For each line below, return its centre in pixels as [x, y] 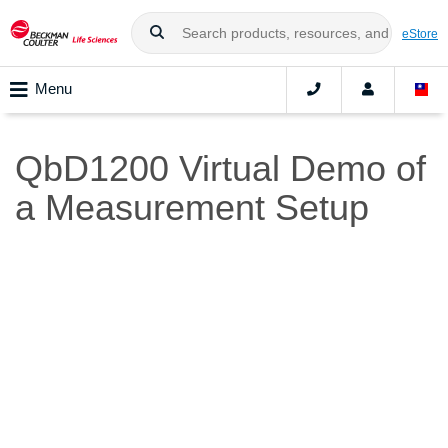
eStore [420, 33]
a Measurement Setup [192, 208]
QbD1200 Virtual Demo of [220, 169]
